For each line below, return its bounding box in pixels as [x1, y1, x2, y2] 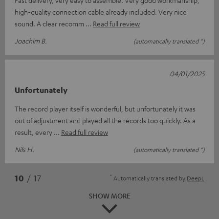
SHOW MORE [88, 191, 131, 200]
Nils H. [15, 144, 34, 153]
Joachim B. [15, 36, 47, 45]
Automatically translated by [112, 174, 187, 182]
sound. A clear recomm [15, 19, 86, 28]
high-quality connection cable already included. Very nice [15, 7, 187, 16]
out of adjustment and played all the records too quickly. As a [15, 115, 196, 125]
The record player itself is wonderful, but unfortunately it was [15, 104, 196, 113]
